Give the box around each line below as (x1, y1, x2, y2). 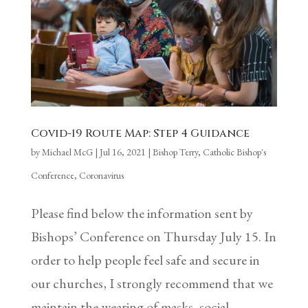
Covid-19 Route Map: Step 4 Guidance (30, 125, 250, 141)
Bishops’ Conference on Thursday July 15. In (30, 227, 276, 245)
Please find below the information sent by (30, 203, 253, 222)
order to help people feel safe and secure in (30, 250, 260, 269)
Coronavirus (78, 168, 124, 181)
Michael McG (41, 145, 93, 158)
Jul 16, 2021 (99, 145, 146, 158)
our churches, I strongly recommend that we (30, 274, 273, 292)
